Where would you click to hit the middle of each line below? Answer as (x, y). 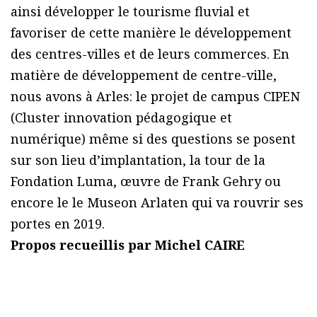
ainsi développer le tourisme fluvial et (130, 11)
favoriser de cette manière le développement (151, 32)
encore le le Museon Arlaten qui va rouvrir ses (157, 202)
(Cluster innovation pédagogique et (121, 117)
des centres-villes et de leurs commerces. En (150, 53)
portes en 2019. (58, 223)
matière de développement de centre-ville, (144, 75)
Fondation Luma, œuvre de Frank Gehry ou (146, 181)
